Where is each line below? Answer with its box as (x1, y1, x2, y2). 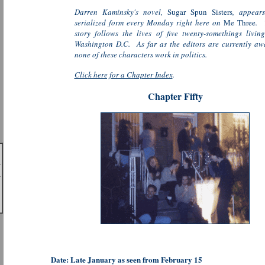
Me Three (224, 17, 256, 28)
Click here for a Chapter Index (74, 69, 173, 80)
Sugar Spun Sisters (167, 7, 232, 17)
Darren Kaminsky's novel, (74, 7, 167, 17)
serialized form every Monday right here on (74, 17, 224, 28)
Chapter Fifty (147, 89, 203, 103)
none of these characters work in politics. (74, 49, 207, 60)
